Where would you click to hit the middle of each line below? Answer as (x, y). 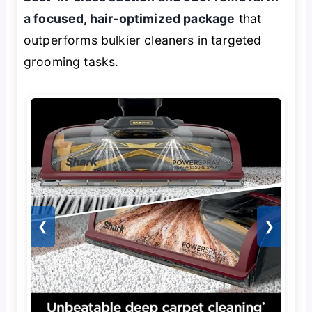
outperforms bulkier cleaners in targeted (142, 40)
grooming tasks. (71, 61)
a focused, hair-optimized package (129, 18)
